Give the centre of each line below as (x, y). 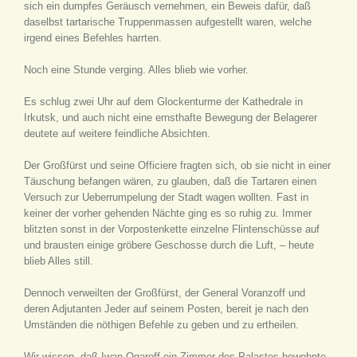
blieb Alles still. (59, 261)
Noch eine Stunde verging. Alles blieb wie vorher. (136, 70)
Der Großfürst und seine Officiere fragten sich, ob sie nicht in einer (177, 165)
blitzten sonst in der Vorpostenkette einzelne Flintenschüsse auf (172, 229)
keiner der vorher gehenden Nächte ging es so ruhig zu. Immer (168, 213)
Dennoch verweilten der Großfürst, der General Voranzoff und (165, 293)
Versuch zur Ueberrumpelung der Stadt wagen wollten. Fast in (166, 197)
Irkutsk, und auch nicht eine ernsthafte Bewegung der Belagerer (171, 118)
